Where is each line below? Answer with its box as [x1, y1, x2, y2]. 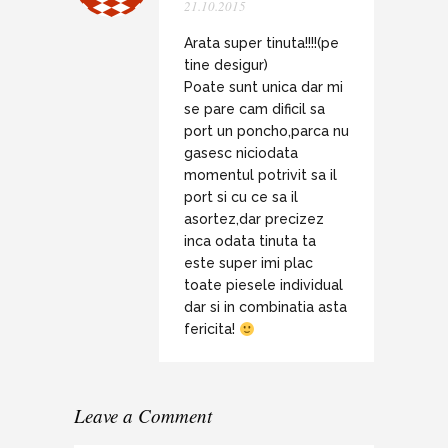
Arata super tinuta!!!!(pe [184, 35, 339, 52]
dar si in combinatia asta [184, 299, 347, 316]
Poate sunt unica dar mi [184, 79, 343, 96]
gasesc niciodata [184, 145, 298, 162]
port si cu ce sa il [184, 189, 298, 206]
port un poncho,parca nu [184, 123, 349, 140]
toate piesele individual [184, 277, 343, 294]
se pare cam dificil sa [184, 101, 325, 118]
